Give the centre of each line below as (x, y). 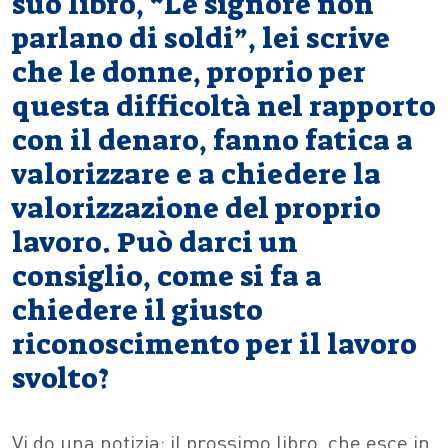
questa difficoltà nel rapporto (224, 106)
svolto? (60, 378)
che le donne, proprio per (189, 72)
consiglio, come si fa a (167, 276)
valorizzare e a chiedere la (196, 174)
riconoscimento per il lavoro (214, 344)
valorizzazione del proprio (196, 208)
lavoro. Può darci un (155, 242)
